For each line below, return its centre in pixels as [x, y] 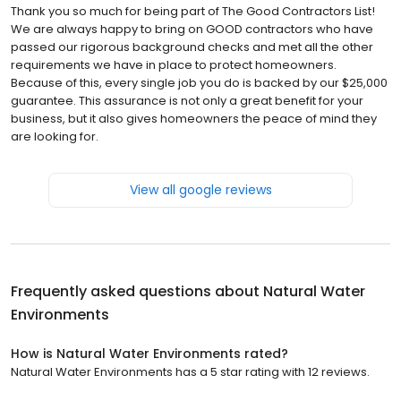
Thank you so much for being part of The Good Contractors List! [193, 11]
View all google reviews [200, 189]
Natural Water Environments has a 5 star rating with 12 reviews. [190, 371]
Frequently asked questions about [137, 291]
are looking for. [55, 136]
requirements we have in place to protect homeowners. [174, 64]
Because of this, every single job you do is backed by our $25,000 [199, 82]
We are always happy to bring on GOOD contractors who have [192, 29]
